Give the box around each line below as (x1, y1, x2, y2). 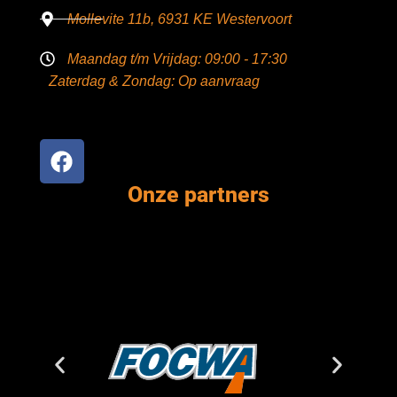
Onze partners (128, 182, 269, 208)
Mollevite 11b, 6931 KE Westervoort (67, 12, 292, 27)
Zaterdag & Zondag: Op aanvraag (48, 74, 260, 90)
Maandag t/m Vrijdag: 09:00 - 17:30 (67, 51, 288, 67)
